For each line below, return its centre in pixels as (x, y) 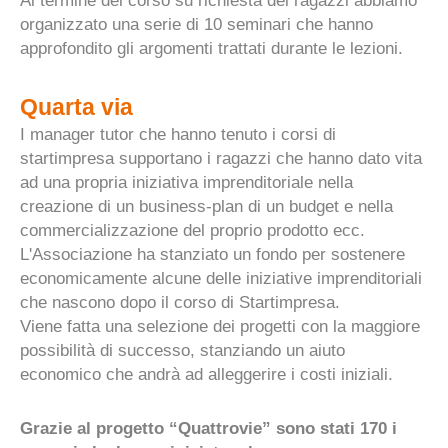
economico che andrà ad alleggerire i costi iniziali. (206, 374)
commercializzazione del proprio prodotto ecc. (192, 230)
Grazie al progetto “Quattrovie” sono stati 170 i (208, 428)
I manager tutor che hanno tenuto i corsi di (178, 134)
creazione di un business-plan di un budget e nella (206, 206)
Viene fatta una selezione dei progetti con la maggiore (220, 326)
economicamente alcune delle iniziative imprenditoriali (221, 278)
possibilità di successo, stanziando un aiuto (182, 350)
